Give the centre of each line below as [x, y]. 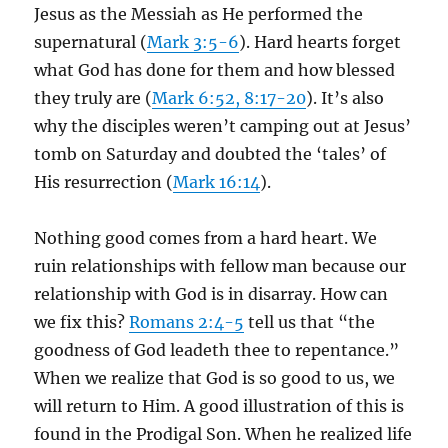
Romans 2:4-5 [187, 322]
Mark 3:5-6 [193, 42]
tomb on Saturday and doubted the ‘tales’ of [210, 154]
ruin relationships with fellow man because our [220, 266]
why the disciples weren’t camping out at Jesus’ [223, 126]
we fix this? [82, 322]
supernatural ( [91, 42]
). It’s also [345, 98]
